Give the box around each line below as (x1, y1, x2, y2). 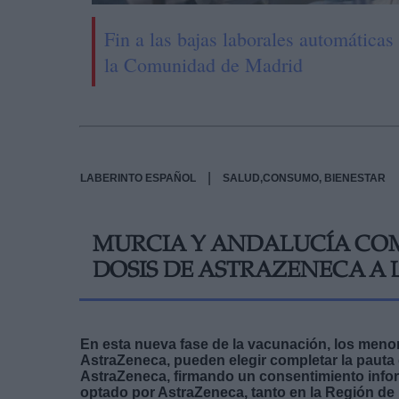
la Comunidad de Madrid (103, 51, 303, 77)
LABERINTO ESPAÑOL (80, 171, 196, 184)
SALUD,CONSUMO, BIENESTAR (223, 171, 386, 184)
